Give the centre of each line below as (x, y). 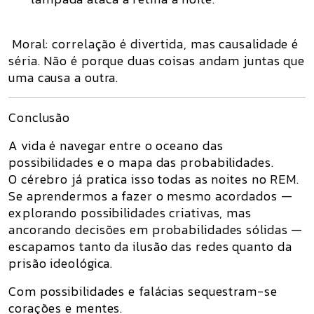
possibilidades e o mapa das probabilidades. (141, 162)
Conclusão (40, 117)
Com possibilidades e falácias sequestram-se (143, 291)
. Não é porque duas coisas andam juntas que (171, 61)
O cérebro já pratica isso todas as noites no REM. (154, 179)
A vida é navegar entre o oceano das (116, 145)
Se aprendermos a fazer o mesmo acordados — (151, 196)
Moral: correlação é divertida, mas (114, 44)
